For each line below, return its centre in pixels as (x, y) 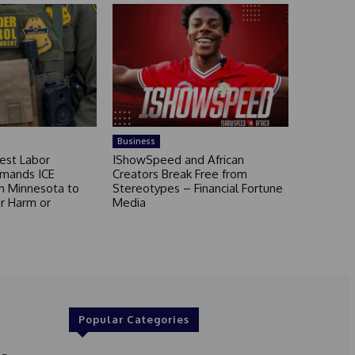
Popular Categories (134, 320)
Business (137, 141)
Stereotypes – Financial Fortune (198, 189)
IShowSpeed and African (179, 160)
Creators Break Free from (180, 174)
